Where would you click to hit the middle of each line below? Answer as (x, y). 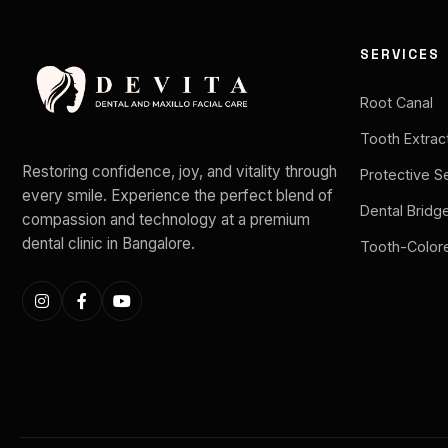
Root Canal (396, 103)
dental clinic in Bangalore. (108, 243)
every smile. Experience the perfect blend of (177, 195)
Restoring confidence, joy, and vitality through (179, 171)
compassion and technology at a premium (166, 219)
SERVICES (399, 55)
